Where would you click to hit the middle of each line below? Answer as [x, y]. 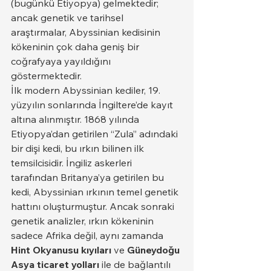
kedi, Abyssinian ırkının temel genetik [96, 192]
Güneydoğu [155, 250]
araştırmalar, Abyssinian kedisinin [87, 32]
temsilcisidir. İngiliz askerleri [73, 163]
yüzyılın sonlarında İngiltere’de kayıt [93, 105]
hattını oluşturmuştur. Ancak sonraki [94, 206]
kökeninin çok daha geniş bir [76, 47]
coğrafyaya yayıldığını [62, 61]
